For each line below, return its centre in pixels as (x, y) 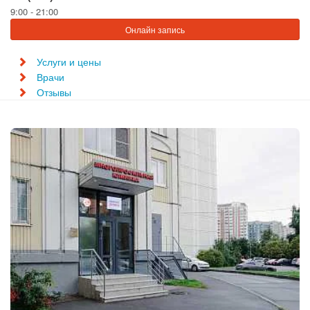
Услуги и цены (69, 62)
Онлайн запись (155, 29)
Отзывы (54, 92)
